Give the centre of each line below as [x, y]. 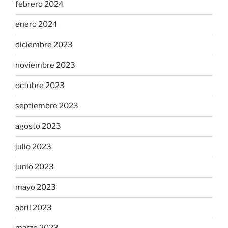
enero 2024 [36, 25]
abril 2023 [34, 208]
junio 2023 [35, 167]
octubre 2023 [40, 86]
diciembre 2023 [44, 45]
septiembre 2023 [47, 106]
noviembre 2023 [45, 65]
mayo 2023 [36, 188]
